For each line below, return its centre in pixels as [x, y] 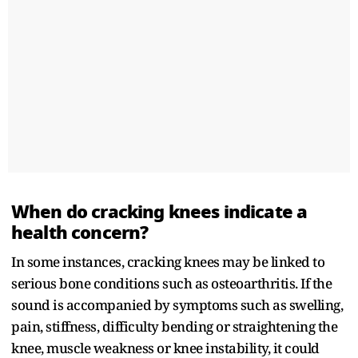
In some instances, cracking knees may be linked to [168, 261]
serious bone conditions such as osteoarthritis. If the [171, 283]
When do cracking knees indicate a [159, 211]
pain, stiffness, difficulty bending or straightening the [174, 326]
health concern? [80, 232]
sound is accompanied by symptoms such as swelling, [177, 304]
